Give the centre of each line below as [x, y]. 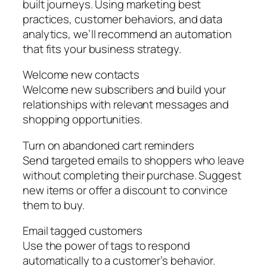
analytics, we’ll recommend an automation [127, 34]
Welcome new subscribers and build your [125, 90]
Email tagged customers [83, 231]
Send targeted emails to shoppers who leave [133, 160]
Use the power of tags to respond [106, 246]
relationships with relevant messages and [126, 105]
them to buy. [54, 205]
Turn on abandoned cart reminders [108, 145]
